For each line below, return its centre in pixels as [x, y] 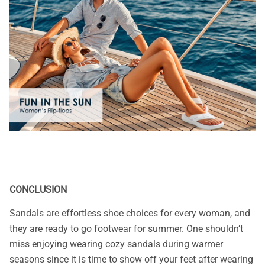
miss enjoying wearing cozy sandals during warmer [116, 244]
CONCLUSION [38, 189]
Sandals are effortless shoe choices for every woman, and [130, 214]
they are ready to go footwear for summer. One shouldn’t [126, 229]
